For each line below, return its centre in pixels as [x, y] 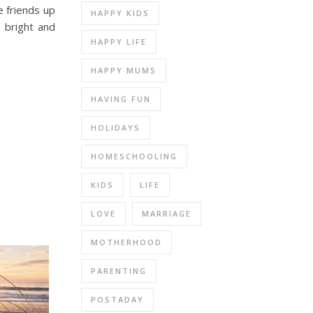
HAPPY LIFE [119, 41]
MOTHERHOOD [126, 242]
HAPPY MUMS [124, 70]
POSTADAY [117, 299]
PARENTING [119, 270]
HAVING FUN [121, 99]
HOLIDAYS [116, 127]
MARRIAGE [167, 213]
